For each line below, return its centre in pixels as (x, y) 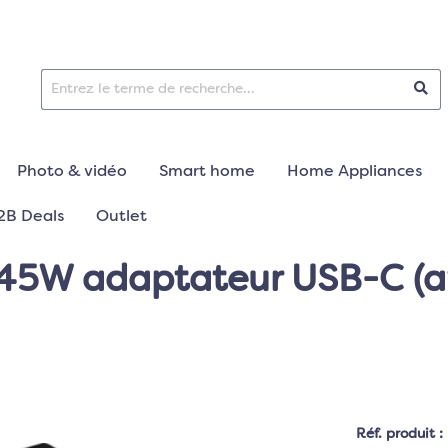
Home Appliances (354, 172)
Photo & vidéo (72, 172)
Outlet (121, 217)
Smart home (207, 172)
